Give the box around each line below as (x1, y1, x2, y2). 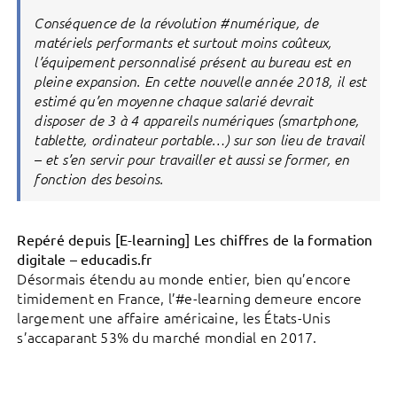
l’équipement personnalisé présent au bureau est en (34, 52, 352, 71)
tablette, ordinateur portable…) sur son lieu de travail (34, 130, 365, 149)
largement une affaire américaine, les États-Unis (17, 307, 331, 328)
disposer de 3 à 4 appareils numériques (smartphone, (34, 111, 360, 129)
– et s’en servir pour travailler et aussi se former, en (34, 150, 350, 168)
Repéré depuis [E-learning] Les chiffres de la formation (17, 230, 373, 249)
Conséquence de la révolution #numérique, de (34, 13, 319, 32)
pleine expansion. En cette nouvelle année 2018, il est (34, 72, 367, 90)
